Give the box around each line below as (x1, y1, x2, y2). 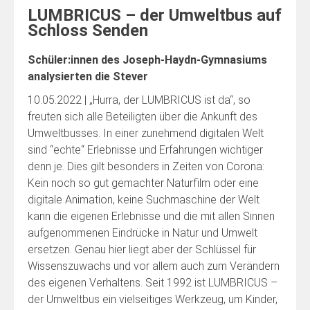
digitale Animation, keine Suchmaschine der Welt (28, 192, 259, 206)
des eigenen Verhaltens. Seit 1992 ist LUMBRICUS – (28, 275, 277, 289)
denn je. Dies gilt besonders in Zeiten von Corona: (28, 159, 264, 173)
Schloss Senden (28, 20, 148, 40)
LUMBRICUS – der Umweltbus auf (28, 5, 282, 25)
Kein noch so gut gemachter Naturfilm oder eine (28, 176, 259, 190)
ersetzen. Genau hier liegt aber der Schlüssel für (28, 242, 256, 256)
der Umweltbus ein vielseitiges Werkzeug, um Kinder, (28, 292, 277, 306)
